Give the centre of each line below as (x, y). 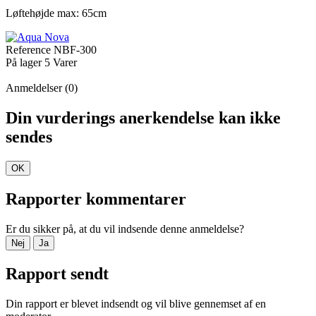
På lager (24, 63)
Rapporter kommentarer (96, 199)
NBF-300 (75, 50)
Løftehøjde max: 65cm (56, 13)
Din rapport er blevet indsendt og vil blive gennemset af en (136, 303)
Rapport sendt (57, 273)
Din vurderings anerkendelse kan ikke (143, 118)
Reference (30, 50)
